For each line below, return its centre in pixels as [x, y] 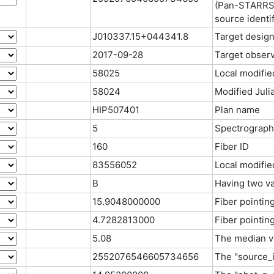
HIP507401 [116, 110]
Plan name [237, 110]
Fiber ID [232, 146]
